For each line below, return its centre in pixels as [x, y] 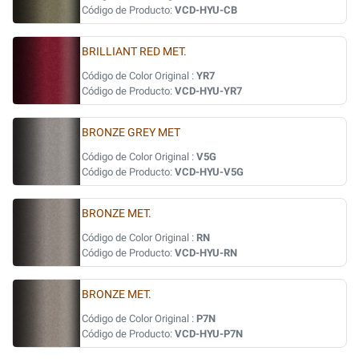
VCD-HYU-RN [206, 253]
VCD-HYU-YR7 [208, 91]
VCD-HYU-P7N [209, 334]
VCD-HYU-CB [206, 10]
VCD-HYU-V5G [209, 172]
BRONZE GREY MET [131, 133]
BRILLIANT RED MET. [134, 52]
